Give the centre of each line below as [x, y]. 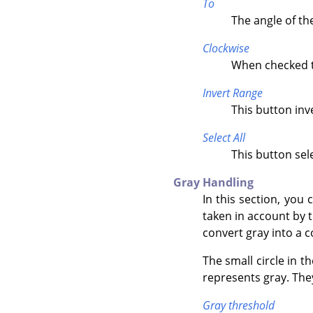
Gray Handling [213, 182]
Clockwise [226, 48]
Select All [224, 137]
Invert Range [232, 93]
